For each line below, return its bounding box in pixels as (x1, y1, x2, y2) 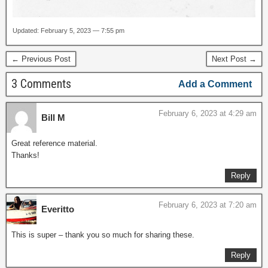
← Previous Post (11, 54, 71, 64)
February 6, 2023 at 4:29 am (159, 109, 257, 118)
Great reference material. (11, 139, 98, 148)
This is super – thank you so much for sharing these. (11, 230, 194, 240)
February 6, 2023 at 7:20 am (159, 200, 257, 210)
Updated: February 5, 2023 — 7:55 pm (13, 27, 124, 35)
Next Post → (212, 54, 257, 64)
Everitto (41, 204, 74, 215)
